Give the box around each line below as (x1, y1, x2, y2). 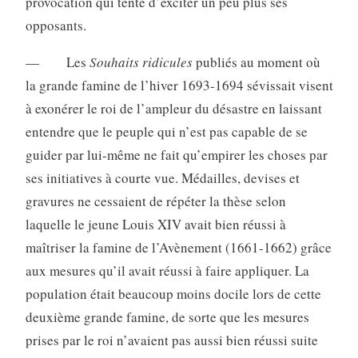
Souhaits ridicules (89, 53, 193, 72)
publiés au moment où (192, 53, 320, 72)
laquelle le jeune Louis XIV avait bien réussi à (25, 215, 286, 234)
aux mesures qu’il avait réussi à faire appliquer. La (25, 261, 309, 280)
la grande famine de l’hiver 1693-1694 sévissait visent (25, 76, 333, 95)
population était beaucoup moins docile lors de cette (25, 284, 321, 304)
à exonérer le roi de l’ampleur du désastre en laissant (25, 99, 322, 118)
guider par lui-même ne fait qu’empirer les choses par (25, 145, 328, 165)
